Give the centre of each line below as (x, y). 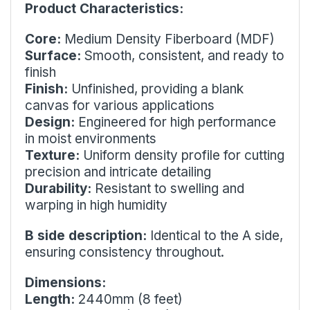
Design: (50, 122)
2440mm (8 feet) (129, 299)
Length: (50, 299)
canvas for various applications (120, 105)
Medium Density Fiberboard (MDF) (168, 39)
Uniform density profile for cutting (182, 155)
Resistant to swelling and (168, 188)
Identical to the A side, (215, 235)
